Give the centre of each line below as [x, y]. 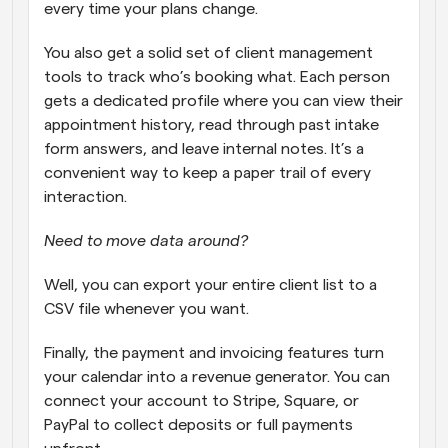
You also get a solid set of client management [208, 52]
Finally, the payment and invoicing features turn [214, 352]
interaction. [87, 196]
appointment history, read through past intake [211, 124]
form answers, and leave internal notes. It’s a [204, 148]
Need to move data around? [146, 240]
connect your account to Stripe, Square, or [201, 400]
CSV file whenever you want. [148, 308]
